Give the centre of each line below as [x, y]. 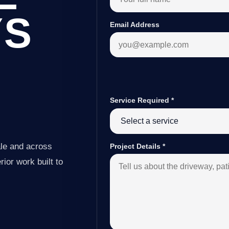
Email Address [135, 24]
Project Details [136, 146]
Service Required [141, 100]
